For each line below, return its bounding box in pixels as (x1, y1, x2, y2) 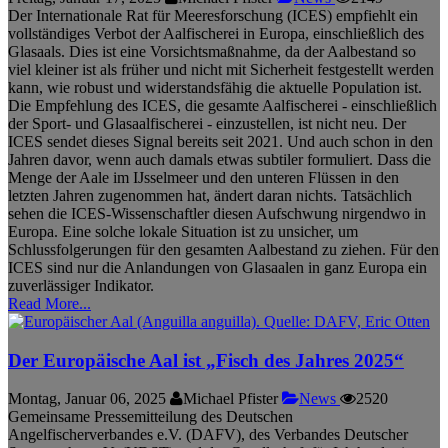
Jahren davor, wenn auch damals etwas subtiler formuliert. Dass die (8, 150, 431, 168)
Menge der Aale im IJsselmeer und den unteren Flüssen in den (8, 168, 399, 186)
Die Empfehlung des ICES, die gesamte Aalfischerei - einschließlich (8, 96, 437, 114)
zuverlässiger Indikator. (8, 276, 154, 294)
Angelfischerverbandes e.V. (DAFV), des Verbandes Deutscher (8, 426, 408, 444)
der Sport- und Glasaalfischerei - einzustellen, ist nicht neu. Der (8, 114, 406, 132)
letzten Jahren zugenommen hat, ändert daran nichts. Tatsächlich (8, 186, 412, 204)
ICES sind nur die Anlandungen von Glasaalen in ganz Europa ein (8, 258, 427, 276)
